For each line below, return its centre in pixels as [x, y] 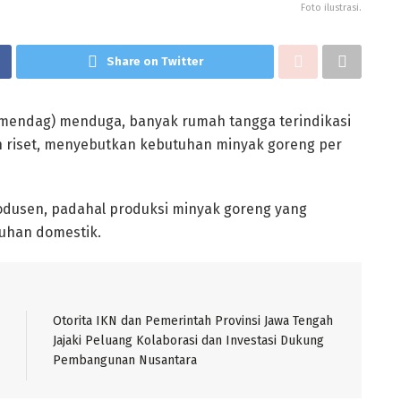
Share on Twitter [154, 61]
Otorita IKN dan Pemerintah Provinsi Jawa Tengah [193, 320]
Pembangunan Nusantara [125, 360]
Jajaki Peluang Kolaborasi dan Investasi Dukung [188, 340]
